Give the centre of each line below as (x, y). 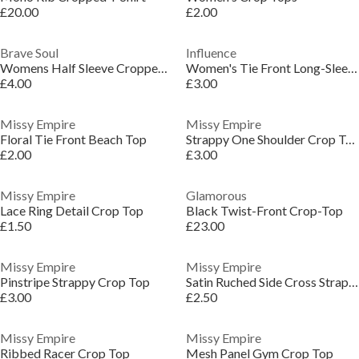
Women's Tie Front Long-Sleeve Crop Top (352, 68)
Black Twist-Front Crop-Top (264, 210)
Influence (211, 52)
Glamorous (216, 195)
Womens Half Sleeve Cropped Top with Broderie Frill (163, 68)
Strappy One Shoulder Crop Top (350, 139)
